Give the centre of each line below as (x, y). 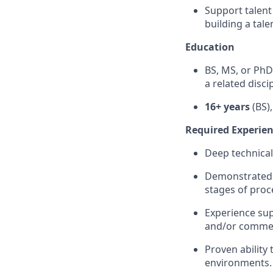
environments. (238, 263)
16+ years (227, 107)
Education (210, 47)
